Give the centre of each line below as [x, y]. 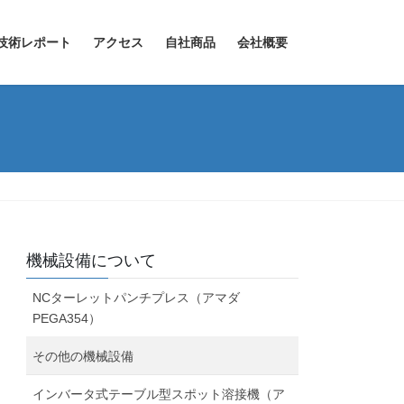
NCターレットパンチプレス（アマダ [143, 298]
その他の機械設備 [83, 357]
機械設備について [92, 261]
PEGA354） [67, 319]
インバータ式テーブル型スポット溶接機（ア [159, 395]
